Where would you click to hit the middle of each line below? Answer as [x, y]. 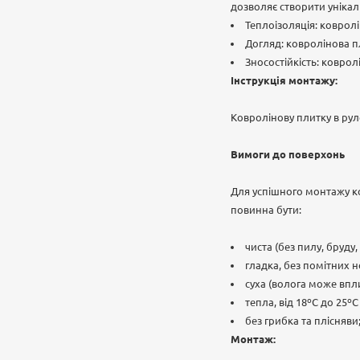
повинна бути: [266, 210]
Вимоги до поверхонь [288, 154]
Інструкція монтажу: [284, 80]
